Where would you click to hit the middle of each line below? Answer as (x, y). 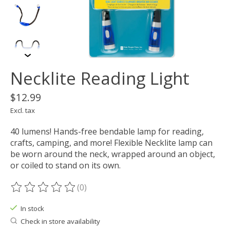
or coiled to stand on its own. (65, 166)
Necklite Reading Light (100, 79)
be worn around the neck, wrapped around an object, (113, 154)
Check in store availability (60, 221)
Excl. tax (23, 111)
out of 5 (141, 193)
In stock (32, 209)
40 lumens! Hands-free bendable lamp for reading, (107, 132)
